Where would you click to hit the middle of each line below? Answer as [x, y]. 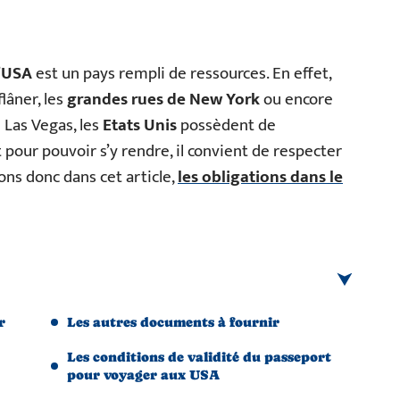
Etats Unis [138, 125]
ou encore [296, 100]
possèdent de [226, 125]
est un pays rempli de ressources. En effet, [182, 74]
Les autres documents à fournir [173, 322]
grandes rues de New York [163, 100]
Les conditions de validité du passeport [199, 357]
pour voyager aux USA [143, 375]
